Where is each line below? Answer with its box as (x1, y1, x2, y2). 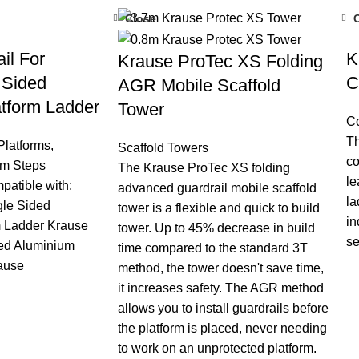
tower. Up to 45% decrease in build (118, 220, 315, 235)
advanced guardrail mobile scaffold (118, 180, 317, 195)
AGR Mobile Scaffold (118, 75, 280, 95)
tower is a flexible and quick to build (118, 200, 320, 215)
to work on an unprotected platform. (118, 341, 317, 355)
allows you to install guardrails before (118, 301, 329, 315)
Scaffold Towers (118, 140, 208, 155)
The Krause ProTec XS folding (118, 160, 290, 175)
